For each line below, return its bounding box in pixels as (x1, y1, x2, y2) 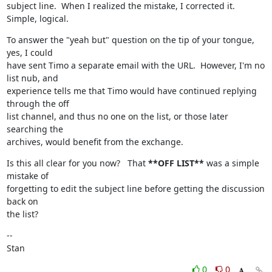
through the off (6, 98, 69, 109)
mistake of (6, 170, 49, 182)
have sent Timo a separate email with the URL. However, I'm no (6, 59, 265, 71)
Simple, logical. (6, 13, 69, 24)
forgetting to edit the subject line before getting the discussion (6, 183, 265, 194)
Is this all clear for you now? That (6, 157, 148, 169)
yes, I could (6, 47, 53, 58)
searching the (6, 123, 63, 135)
